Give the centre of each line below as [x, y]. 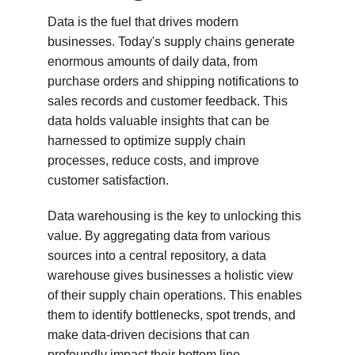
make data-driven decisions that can [150, 335]
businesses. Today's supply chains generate [173, 42]
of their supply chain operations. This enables [176, 295]
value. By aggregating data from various [160, 236]
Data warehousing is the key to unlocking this [176, 216]
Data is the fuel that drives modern [145, 22]
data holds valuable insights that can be [160, 121]
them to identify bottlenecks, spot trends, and [173, 315]
